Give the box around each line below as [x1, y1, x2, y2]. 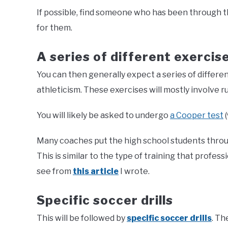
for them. [37, 23, 72, 33]
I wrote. [119, 166, 150, 176]
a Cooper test [170, 110, 223, 120]
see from [37, 166, 71, 176]
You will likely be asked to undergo [37, 110, 170, 120]
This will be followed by [37, 213, 127, 223]
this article [73, 166, 119, 176]
